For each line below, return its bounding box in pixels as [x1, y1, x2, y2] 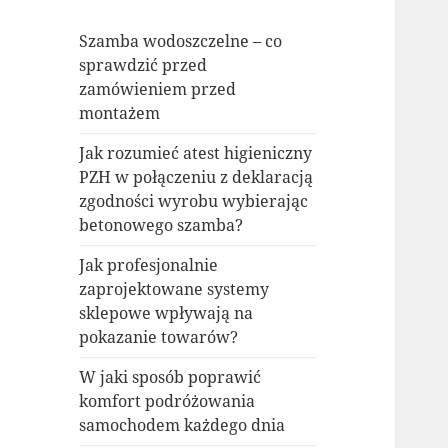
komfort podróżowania [79, 390, 256, 413]
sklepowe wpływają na [79, 302, 254, 325]
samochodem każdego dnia [79, 414, 286, 437]
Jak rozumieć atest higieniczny [79, 142, 313, 165]
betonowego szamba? [79, 214, 244, 237]
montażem [79, 102, 161, 125]
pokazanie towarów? [79, 326, 239, 349]
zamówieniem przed [79, 78, 237, 101]
